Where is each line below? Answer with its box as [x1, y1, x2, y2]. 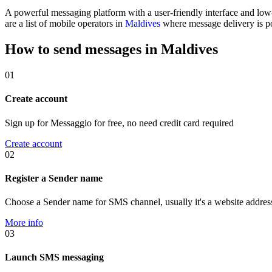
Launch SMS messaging [5, 252, 104, 263]
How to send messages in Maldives [5, 41, 218, 58]
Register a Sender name [5, 172, 103, 183]
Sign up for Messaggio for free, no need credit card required [5, 117, 234, 128]
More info [5, 217, 43, 228]
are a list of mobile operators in [5, 18, 125, 29]
